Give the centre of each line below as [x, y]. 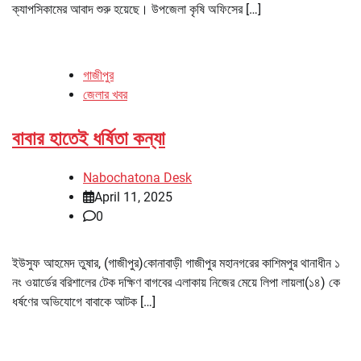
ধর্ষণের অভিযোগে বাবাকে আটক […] [84, 302]
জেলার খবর [105, 94]
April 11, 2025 [133, 197]
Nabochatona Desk [137, 178]
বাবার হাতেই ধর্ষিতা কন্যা [89, 138]
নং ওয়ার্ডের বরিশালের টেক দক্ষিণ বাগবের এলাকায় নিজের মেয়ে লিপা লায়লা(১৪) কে [176, 283]
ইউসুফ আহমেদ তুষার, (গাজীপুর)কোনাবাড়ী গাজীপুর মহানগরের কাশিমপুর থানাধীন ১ [176, 263]
